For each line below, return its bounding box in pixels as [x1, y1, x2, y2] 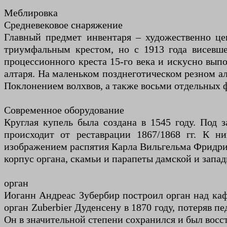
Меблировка [4, 7, 58, 18]
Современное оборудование [4, 104, 124, 116]
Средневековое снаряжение [4, 19, 123, 30]
